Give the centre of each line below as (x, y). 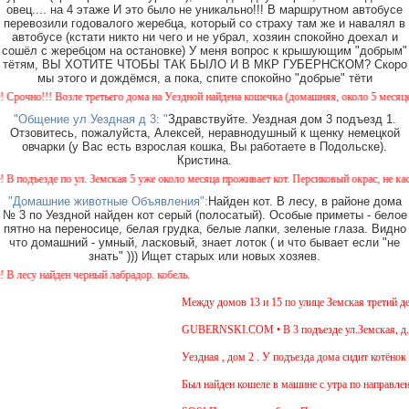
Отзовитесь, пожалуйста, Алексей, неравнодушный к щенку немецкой (204, 133)
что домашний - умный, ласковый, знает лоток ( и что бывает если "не (204, 243)
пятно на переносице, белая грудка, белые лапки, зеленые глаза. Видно (204, 229)
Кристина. (204, 161)
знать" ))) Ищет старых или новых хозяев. (204, 257)
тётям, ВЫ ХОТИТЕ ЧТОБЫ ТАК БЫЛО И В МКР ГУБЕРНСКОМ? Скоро (204, 65)
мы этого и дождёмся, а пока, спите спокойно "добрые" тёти (204, 79)
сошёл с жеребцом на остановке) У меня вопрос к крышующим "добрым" (204, 51)
